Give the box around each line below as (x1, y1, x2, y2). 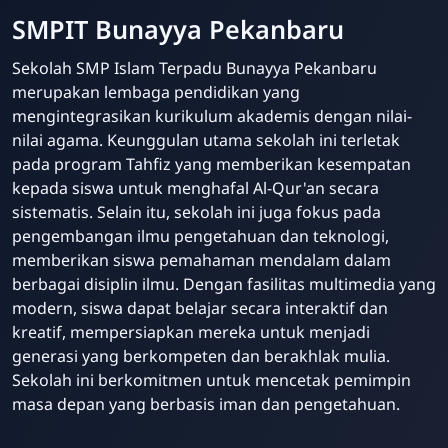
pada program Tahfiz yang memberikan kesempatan (12, 152, 411, 175)
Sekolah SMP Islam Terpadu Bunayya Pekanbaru (12, 56, 377, 79)
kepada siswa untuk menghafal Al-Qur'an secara (12, 176, 379, 199)
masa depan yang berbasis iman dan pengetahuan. (12, 392, 400, 415)
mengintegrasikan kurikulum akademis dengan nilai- (12, 104, 412, 127)
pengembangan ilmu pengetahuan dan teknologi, (12, 224, 389, 247)
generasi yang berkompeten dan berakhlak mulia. (12, 344, 390, 367)
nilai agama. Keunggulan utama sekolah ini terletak (12, 128, 400, 151)
